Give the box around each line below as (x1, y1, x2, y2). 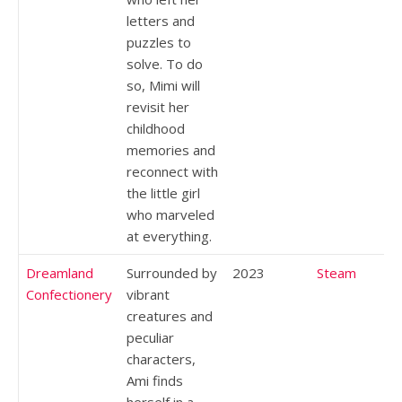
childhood (127, 118, 185, 137)
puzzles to (127, 32, 191, 51)
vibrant (127, 284, 170, 303)
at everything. (127, 226, 212, 245)
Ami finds (127, 371, 183, 389)
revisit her (127, 97, 189, 116)
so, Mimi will (127, 75, 200, 94)
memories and (127, 140, 215, 159)
